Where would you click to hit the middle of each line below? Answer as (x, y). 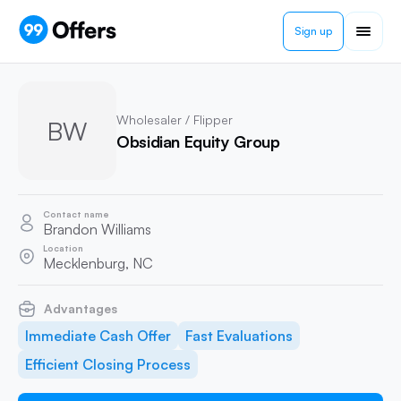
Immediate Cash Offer (98, 336)
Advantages (81, 308)
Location (63, 248)
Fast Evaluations (239, 336)
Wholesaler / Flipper (175, 119)
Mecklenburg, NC (98, 263)
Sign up (313, 31)
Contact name (76, 214)
